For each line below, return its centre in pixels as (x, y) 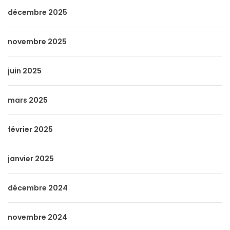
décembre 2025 (37, 12)
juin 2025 (25, 71)
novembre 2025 (37, 42)
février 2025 (30, 129)
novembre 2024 (37, 217)
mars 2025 (28, 100)
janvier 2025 (31, 159)
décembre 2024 (38, 188)
